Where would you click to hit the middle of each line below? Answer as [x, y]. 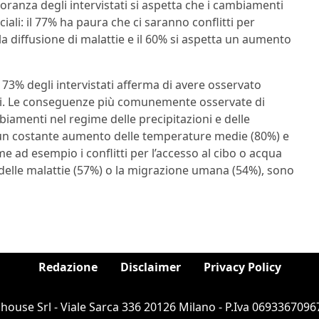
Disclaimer [150, 267]
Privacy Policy [242, 267]
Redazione [68, 267]
